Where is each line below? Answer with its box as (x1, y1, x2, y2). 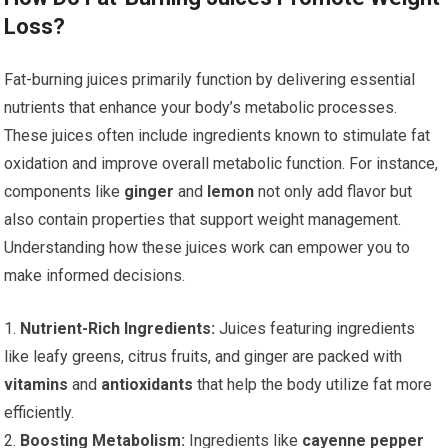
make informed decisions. (4, 266, 186, 286)
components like (4, 182, 125, 202)
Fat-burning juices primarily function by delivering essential (4, 70, 416, 90)
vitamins (4, 375, 69, 395)
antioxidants (101, 375, 194, 395)
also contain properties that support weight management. (4, 210, 402, 230)
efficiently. (4, 403, 75, 423)
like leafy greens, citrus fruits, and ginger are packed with (4, 347, 403, 367)
